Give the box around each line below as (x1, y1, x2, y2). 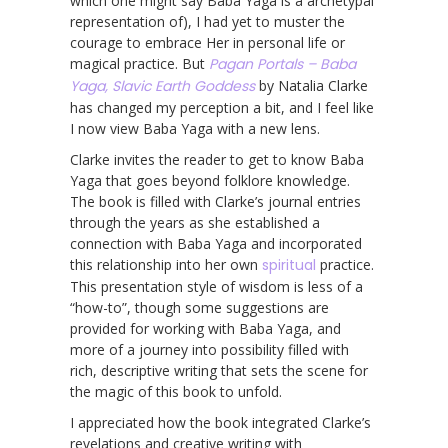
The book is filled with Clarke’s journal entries (70, 191, 361, 211)
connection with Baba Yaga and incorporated (70, 233, 362, 253)
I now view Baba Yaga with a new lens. (70, 118, 320, 138)
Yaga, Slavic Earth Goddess (70, 75, 255, 96)
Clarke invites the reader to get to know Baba (70, 149, 364, 169)
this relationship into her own (70, 254, 262, 274)
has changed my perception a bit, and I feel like (70, 97, 374, 117)
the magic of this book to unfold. (70, 381, 282, 401)
